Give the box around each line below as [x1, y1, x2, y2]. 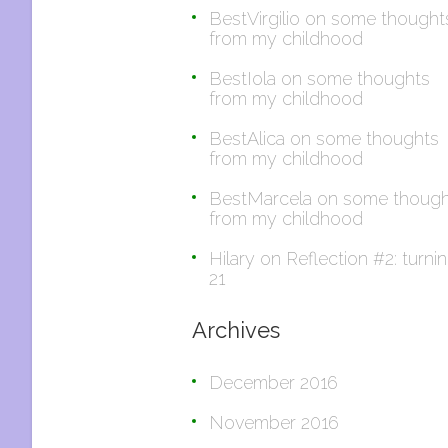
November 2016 [209, 412, 339, 433]
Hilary [209, 248, 255, 269]
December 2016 [209, 372, 338, 393]
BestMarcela [209, 188, 312, 209]
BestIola [209, 68, 276, 89]
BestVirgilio [209, 8, 300, 29]
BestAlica [209, 128, 285, 149]
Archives [192, 317, 280, 343]
